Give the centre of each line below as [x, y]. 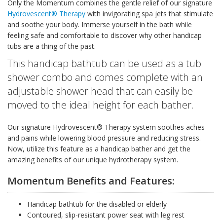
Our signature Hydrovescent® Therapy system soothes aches [106, 127]
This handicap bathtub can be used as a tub [104, 64]
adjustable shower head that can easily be [100, 91]
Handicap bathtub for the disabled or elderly [97, 204]
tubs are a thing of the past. [52, 46]
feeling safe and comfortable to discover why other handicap [105, 36]
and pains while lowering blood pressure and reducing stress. [104, 138]
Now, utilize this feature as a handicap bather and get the [99, 149]
